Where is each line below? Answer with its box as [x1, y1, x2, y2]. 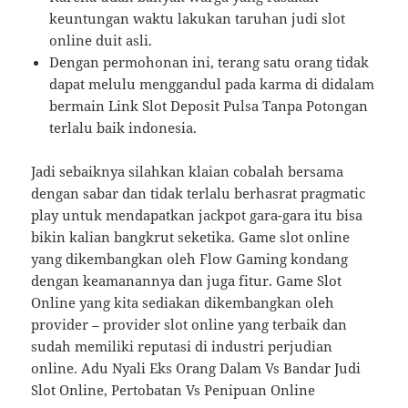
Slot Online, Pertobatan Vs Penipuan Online [31, 380, 316, 399]
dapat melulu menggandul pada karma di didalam [49, 74, 375, 93]
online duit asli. [49, 30, 153, 49]
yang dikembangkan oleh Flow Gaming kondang [31, 249, 349, 268]
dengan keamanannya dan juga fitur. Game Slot [31, 270, 342, 290]
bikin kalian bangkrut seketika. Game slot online [31, 227, 351, 246]
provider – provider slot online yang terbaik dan [31, 314, 348, 333]
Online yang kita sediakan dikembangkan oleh [31, 292, 335, 311]
